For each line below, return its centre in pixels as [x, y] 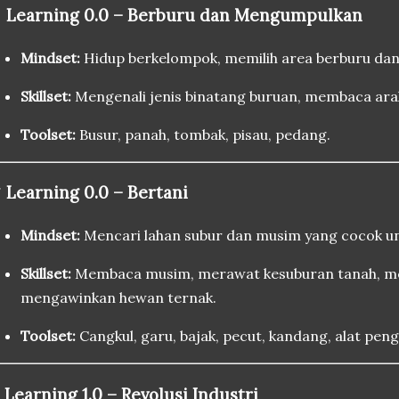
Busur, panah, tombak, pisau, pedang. [203, 134]
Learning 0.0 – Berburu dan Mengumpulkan [184, 15]
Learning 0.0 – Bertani [97, 193]
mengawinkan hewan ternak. [118, 298]
